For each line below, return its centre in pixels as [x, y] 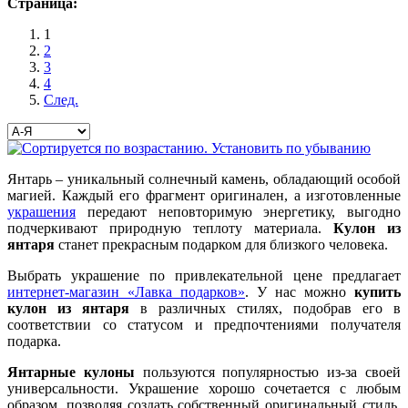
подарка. [34, 342]
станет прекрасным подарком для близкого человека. [221, 245]
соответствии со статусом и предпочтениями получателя [204, 325]
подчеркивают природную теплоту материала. [170, 229]
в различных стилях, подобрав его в [265, 309]
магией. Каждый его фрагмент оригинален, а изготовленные [204, 196]
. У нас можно [300, 292]
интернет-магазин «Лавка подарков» [126, 292]
